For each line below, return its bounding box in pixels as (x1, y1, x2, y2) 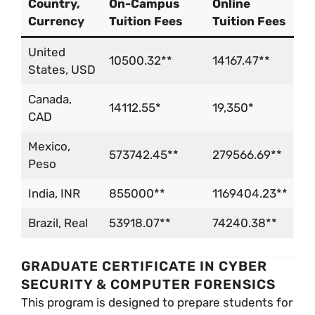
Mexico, (27, 139, 70, 154)
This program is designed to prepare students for (21, 295, 292, 309)
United (27, 45, 65, 60)
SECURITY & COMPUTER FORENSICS (21, 276, 276, 292)
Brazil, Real (27, 216, 88, 231)
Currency (27, 14, 84, 29)
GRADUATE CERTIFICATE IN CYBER (21, 257, 267, 274)
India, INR (27, 186, 80, 201)
